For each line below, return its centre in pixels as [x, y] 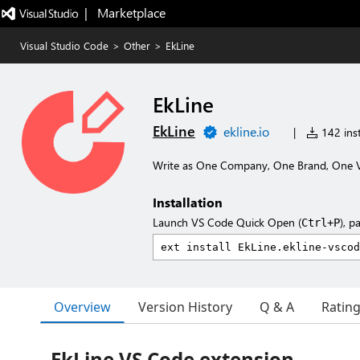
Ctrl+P [321, 223]
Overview [82, 307]
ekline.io [246, 131]
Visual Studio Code [64, 45]
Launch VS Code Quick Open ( [227, 222]
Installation [188, 202]
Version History [185, 307]
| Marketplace [125, 12]
